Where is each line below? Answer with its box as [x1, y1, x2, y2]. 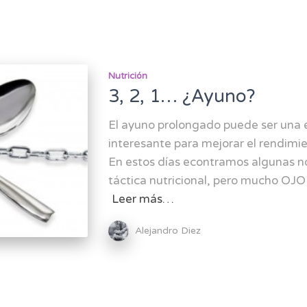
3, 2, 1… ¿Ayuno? [108, 86, 256, 107]
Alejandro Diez [134, 224, 201, 236]
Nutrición [108, 71, 147, 82]
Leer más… [111, 192, 174, 206]
